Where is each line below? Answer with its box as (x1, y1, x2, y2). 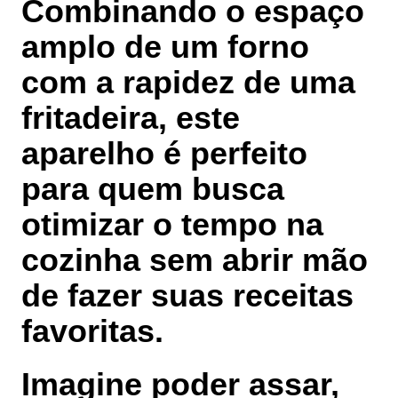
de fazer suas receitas (21, 277, 354, 314)
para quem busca (21, 171, 284, 208)
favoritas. (21, 313, 163, 350)
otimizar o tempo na (21, 206, 323, 243)
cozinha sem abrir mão (21, 242, 368, 279)
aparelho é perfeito (21, 135, 307, 172)
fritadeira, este (21, 99, 240, 137)
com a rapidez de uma (21, 64, 355, 101)
